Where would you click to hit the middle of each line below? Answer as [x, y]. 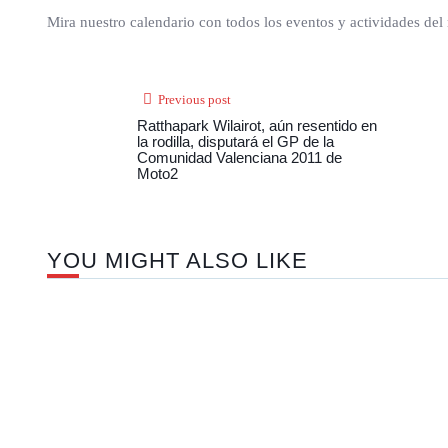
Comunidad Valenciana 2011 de [239, 158]
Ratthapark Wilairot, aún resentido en [257, 126]
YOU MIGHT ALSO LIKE [177, 261]
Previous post [194, 100]
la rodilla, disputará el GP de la [235, 142]
